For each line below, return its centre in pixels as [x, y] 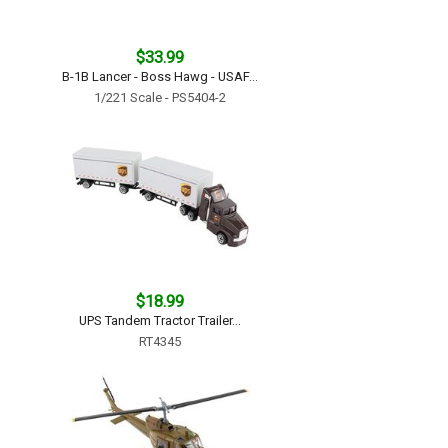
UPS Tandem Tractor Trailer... [160, 320]
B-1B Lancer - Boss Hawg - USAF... [160, 76]
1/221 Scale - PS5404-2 [160, 97]
